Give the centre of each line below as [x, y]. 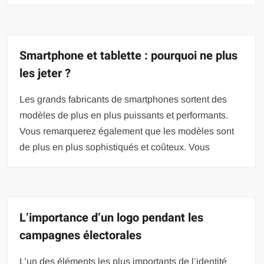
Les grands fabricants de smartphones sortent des [123, 99]
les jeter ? [45, 73]
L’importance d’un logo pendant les [112, 217]
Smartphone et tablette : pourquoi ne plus [129, 55]
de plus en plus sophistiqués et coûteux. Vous [115, 147]
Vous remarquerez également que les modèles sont [127, 131]
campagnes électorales [81, 235]
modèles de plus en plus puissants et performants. [124, 115]
